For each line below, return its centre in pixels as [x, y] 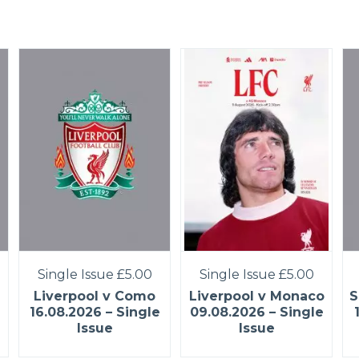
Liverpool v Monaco [256, 296]
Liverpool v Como [95, 296]
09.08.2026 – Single [256, 312]
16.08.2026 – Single [95, 312]
